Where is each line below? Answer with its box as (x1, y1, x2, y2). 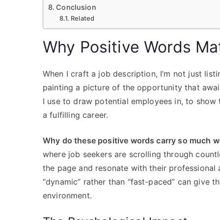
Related (71, 14, 95, 22)
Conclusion (56, 2, 96, 11)
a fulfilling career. (43, 110, 109, 120)
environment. (43, 190, 92, 200)
